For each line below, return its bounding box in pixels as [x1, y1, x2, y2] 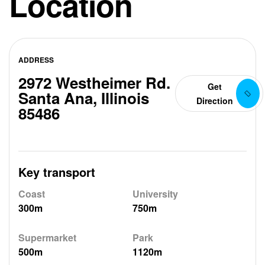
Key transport [18, 163, 95, 180]
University [132, 187, 178, 201]
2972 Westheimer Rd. [18, 72, 170, 93]
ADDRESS [18, 54, 54, 65]
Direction [196, 95, 233, 106]
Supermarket [18, 230, 76, 244]
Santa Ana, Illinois [18, 87, 149, 109]
